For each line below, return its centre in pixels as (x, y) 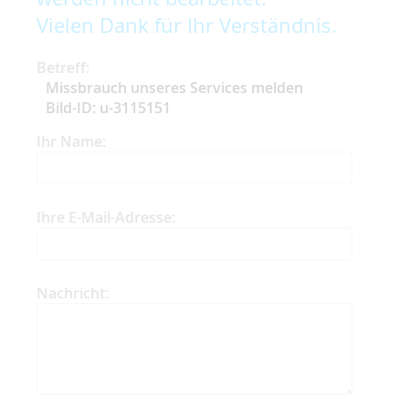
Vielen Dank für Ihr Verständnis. (187, 25)
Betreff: (63, 67)
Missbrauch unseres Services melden (174, 87)
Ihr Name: (71, 141)
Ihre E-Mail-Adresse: (106, 217)
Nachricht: (73, 293)
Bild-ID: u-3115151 (108, 107)
